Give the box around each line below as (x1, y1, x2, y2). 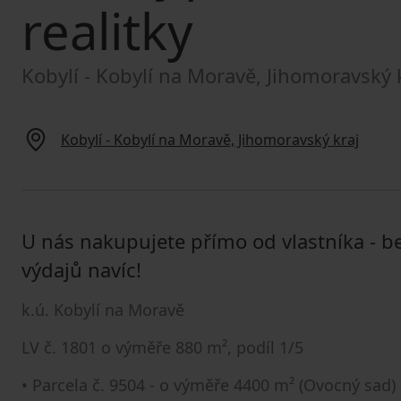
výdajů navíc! (21, 256, 141, 283)
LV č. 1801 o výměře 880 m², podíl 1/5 (21, 337, 303, 358)
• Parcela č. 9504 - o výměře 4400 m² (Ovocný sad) (21, 374, 396, 396)
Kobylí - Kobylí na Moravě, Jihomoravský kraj (61, 130, 359, 149)
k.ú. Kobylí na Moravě (21, 299, 184, 320)
